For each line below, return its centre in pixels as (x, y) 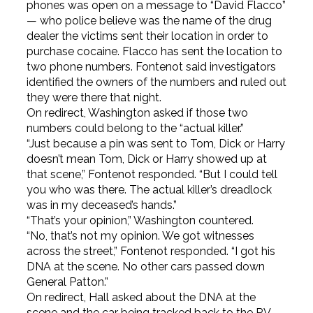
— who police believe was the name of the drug (149, 21)
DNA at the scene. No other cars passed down (145, 267)
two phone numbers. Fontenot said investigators (151, 67)
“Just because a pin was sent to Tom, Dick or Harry (155, 144)
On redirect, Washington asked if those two (137, 113)
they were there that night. (94, 98)
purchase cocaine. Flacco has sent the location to (154, 52)
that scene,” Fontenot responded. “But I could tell (152, 175)
